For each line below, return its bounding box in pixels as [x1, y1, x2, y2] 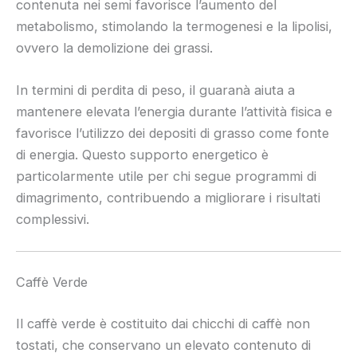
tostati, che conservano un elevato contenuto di [16, 336, 311, 353]
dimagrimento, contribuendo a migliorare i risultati [16, 190, 320, 206]
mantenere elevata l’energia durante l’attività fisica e [16, 104, 332, 120]
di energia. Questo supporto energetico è [16, 147, 269, 163]
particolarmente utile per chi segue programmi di [16, 168, 316, 185]
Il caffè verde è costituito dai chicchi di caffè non [16, 315, 310, 331]
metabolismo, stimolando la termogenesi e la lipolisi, [16, 18, 332, 34]
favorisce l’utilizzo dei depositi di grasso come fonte [16, 125, 329, 142]
